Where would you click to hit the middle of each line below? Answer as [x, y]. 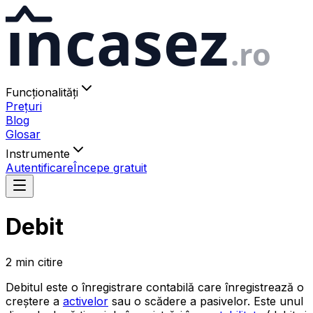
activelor [86, 301]
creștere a [34, 301]
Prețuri [24, 107]
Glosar [23, 134]
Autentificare [39, 168]
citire [50, 262]
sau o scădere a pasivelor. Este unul [206, 301]
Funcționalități [42, 93]
